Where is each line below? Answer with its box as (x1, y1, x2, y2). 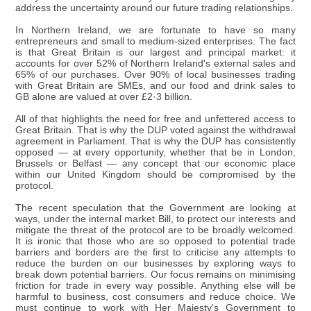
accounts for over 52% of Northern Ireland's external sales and (15, 58, 296, 69)
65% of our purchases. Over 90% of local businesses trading (15, 69, 296, 80)
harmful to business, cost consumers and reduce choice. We (15, 291, 296, 302)
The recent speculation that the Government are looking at (15, 202, 296, 213)
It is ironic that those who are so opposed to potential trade (15, 235, 296, 246)
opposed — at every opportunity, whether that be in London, (15, 146, 296, 158)
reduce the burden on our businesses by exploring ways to (15, 258, 296, 269)
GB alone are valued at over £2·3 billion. (15, 91, 193, 102)
